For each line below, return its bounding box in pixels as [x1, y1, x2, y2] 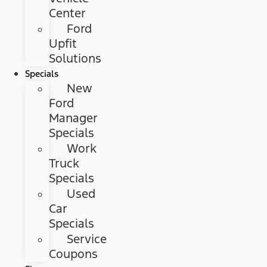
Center [49, 5, 86, 21]
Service [67, 231, 107, 247]
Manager [49, 110, 98, 126]
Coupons [49, 246, 98, 262]
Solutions [49, 51, 102, 67]
